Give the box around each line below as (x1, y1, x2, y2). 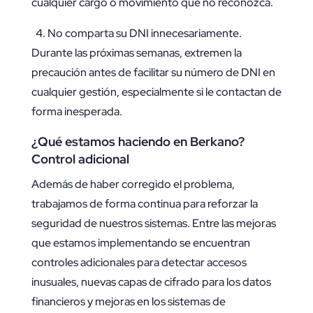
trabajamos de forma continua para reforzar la (31, 196, 258, 212)
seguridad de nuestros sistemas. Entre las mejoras (31, 216, 276, 231)
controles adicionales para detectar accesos (31, 255, 247, 270)
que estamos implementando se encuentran (31, 235, 250, 251)
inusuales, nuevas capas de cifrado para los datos (31, 275, 271, 290)
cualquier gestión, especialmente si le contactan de (31, 85, 282, 100)
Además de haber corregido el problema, (31, 177, 235, 192)
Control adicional (31, 151, 129, 168)
